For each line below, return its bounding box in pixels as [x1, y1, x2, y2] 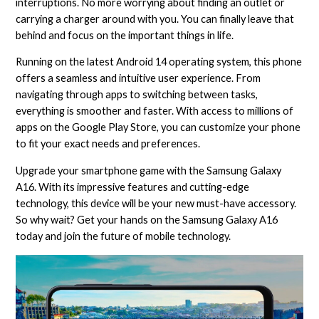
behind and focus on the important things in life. [16, 28, 234, 41]
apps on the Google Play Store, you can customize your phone [16, 121, 301, 134]
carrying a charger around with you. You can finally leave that [16, 12, 295, 25]
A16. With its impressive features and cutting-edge [16, 180, 250, 193]
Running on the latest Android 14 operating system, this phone [16, 56, 303, 68]
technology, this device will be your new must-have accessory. [16, 197, 297, 209]
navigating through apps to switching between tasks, [16, 88, 258, 101]
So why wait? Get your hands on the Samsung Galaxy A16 [16, 213, 278, 226]
